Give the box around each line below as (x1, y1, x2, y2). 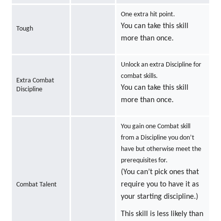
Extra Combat (16, 77, 54, 85)
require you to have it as (120, 181, 199, 189)
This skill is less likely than (120, 210, 203, 219)
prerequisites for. (120, 157, 168, 165)
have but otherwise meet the (120, 146, 201, 153)
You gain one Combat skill (120, 123, 190, 131)
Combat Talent (16, 181, 57, 189)
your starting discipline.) (120, 193, 198, 201)
